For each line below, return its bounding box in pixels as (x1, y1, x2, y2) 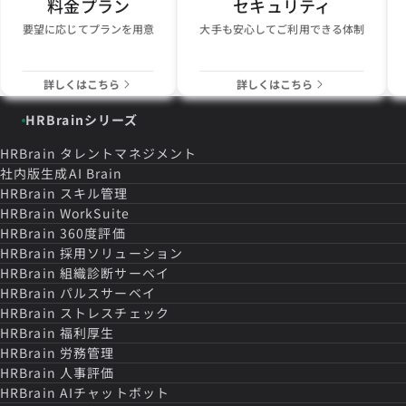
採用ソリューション (59, 244, 184, 262)
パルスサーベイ (59, 284, 156, 302)
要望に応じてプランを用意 (23, 21, 155, 36)
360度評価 (59, 224, 126, 242)
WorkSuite (59, 204, 130, 222)
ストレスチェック (59, 304, 169, 322)
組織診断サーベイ (59, 264, 169, 282)
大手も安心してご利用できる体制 (199, 21, 365, 36)
